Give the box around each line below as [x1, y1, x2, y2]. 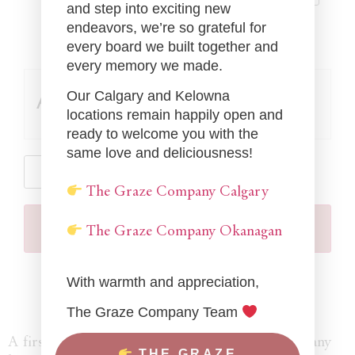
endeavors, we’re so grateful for [66, 19, 266, 36]
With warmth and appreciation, [66, 273, 259, 290]
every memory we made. [66, 57, 223, 74]
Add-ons [36, 88, 120, 113]
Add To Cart [137, 220, 218, 236]
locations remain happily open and [66, 107, 283, 124]
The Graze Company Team [66, 304, 242, 321]
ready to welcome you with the [66, 126, 258, 143]
